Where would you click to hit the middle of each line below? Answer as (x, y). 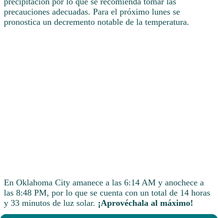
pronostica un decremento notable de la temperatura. (97, 22)
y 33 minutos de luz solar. (51, 203)
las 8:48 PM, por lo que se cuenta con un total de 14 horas (107, 192)
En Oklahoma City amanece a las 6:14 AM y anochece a (104, 182)
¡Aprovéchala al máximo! (145, 203)
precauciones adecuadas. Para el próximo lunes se (92, 11)
